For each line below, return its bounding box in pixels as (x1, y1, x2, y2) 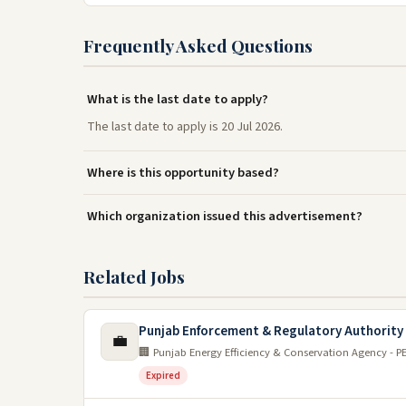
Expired (146, 369, 180, 382)
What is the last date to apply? (87, 90, 268, 109)
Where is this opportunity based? (87, 163, 279, 182)
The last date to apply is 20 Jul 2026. (87, 118, 283, 136)
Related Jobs (83, 265, 185, 288)
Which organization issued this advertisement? (87, 207, 362, 226)
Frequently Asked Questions (83, 34, 313, 57)
